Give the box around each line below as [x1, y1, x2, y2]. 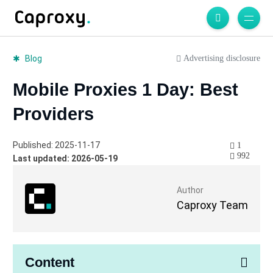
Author [177, 185, 204, 196]
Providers [12, 104, 94, 124]
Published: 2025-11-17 [12, 140, 100, 151]
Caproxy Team [177, 199, 249, 212]
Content [24, 255, 74, 271]
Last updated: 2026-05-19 [12, 154, 118, 164]
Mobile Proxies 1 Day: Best [12, 80, 238, 100]
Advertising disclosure [181, 53, 261, 63]
